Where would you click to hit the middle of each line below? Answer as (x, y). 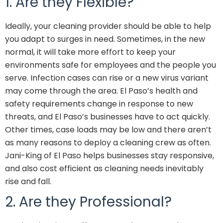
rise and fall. (29, 182)
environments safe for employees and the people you (111, 65)
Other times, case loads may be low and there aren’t (108, 130)
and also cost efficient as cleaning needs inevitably (104, 169)
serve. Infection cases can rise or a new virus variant (107, 78)
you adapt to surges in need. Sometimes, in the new (105, 39)
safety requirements (45, 104)
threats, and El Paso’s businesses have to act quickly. (108, 117)
